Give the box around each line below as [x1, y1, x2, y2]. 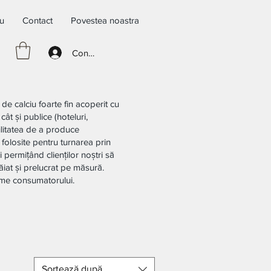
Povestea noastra [70, 15, 139, 25]
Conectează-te [72, 47, 129, 58]
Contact [22, 15, 53, 25]
